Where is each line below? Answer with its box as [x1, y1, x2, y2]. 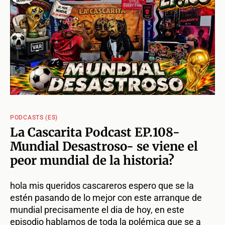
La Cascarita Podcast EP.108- [10, 125, 180, 141]
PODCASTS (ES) [10, 114, 58, 122]
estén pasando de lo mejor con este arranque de [10, 192, 202, 203]
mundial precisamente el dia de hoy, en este [10, 204, 184, 215]
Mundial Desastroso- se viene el [10, 139, 198, 155]
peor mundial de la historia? [10, 153, 174, 169]
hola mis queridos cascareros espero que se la [10, 180, 194, 191]
